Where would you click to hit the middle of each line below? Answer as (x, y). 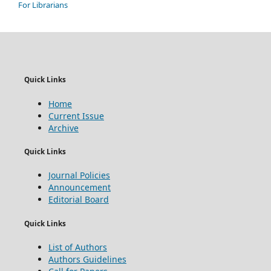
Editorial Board (78, 200)
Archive (63, 128)
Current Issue (76, 116)
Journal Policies (79, 175)
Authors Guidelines (87, 260)
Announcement (79, 188)
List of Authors (77, 247)
